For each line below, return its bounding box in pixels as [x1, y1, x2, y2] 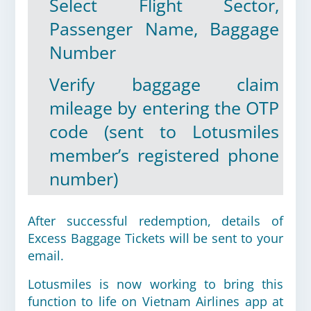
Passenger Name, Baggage [49, 17, 279, 40]
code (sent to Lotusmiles [49, 120, 279, 143]
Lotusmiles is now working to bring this [28, 276, 283, 292]
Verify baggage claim [49, 73, 279, 96]
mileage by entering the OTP [49, 96, 279, 119]
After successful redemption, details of [28, 212, 283, 229]
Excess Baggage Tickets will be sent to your [28, 230, 283, 246]
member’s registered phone [49, 144, 279, 167]
